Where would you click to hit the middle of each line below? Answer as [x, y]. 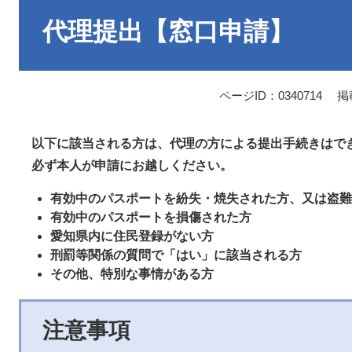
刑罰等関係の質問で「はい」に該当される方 [176, 255]
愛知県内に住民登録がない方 [132, 236]
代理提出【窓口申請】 [168, 31]
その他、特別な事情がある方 [132, 274]
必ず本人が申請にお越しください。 [126, 166]
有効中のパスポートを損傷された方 [151, 218]
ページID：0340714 [271, 96]
